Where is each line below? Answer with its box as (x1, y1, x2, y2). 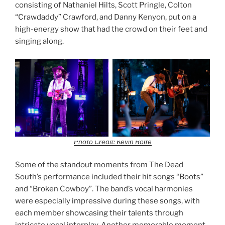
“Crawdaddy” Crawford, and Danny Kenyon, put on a (15, 13, 196, 22)
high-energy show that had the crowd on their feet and (15, 25, 207, 34)
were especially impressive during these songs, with (15, 196, 200, 205)
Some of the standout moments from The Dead (15, 160, 183, 169)
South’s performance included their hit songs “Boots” (15, 172, 203, 181)
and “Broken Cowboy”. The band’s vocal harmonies (15, 184, 193, 193)
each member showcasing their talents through (15, 208, 183, 217)
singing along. (15, 37, 64, 46)
